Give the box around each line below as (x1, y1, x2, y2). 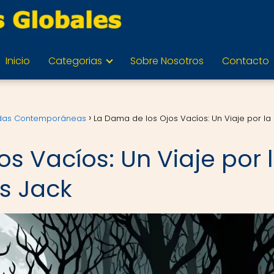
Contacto (221, 54, 269, 68)
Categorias (48, 54, 102, 68)
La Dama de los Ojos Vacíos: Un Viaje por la (94, 113, 271, 124)
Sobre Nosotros (130, 54, 204, 68)
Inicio (5, 54, 30, 68)
